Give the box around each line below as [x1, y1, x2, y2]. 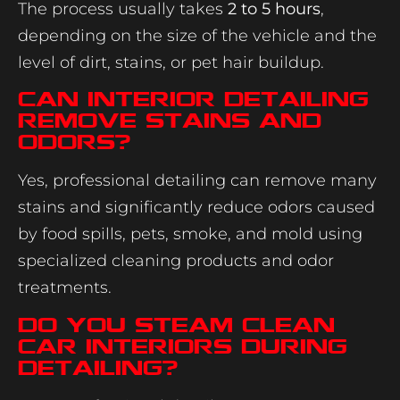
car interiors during [18, 338, 347, 354]
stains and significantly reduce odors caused [18, 197, 375, 218]
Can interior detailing [18, 92, 369, 107]
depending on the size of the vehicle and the [18, 25, 377, 46]
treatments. [18, 278, 112, 298]
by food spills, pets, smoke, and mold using [18, 224, 362, 245]
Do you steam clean [18, 317, 335, 332]
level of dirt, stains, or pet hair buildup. [18, 52, 324, 72]
